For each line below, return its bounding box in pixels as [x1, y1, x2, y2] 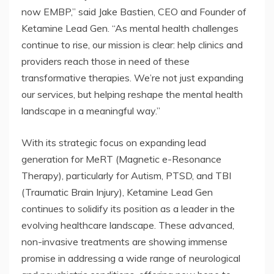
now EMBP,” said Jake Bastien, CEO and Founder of [21, 6, 246, 18]
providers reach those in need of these [21, 55, 190, 68]
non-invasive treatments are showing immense [21, 235, 228, 248]
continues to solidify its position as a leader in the [21, 202, 235, 215]
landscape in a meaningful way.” [21, 105, 160, 117]
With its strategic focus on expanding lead [21, 136, 206, 149]
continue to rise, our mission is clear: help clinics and [21, 39, 243, 51]
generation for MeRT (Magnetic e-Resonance [21, 153, 221, 166]
